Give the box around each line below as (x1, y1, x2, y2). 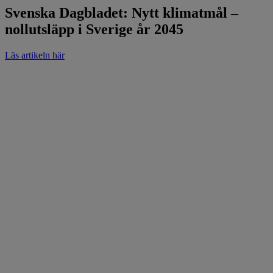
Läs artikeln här (5, 49, 65, 60)
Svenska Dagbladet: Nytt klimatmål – (5, 4, 238, 21)
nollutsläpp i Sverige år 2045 (5, 21, 183, 37)
